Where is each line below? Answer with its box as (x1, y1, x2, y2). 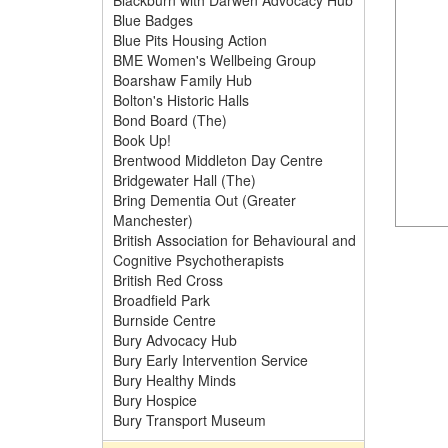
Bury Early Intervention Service (113, 350, 308, 370)
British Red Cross (113, 270, 223, 290)
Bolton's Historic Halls (113, 90, 249, 110)
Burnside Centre (113, 310, 216, 330)
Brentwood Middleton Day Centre (113, 150, 323, 170)
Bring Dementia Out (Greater (113, 190, 296, 210)
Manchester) (113, 210, 193, 230)
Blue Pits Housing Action (113, 30, 267, 50)
